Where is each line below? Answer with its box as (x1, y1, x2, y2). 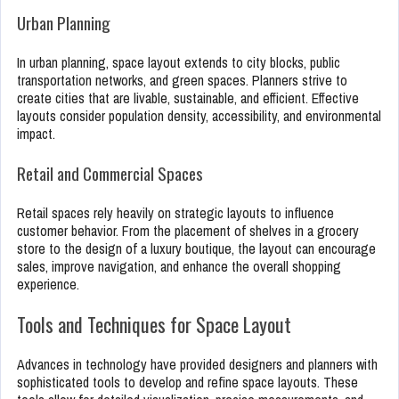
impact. (17, 124, 55, 144)
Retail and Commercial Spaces (17, 160, 203, 186)
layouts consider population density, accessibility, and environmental (17, 106, 381, 126)
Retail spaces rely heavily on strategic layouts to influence (17, 203, 334, 224)
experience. (17, 274, 79, 295)
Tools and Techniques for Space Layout (17, 310, 291, 339)
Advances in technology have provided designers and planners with (17, 354, 378, 375)
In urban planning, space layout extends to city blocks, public (17, 53, 340, 73)
